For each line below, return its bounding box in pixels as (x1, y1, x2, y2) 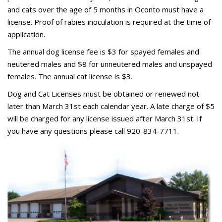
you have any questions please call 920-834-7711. (7, 125, 179, 136)
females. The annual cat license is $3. (7, 71, 132, 81)
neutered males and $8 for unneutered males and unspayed (7, 58, 212, 69)
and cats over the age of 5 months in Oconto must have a (7, 4, 204, 14)
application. (7, 29, 45, 39)
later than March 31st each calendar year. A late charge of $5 (7, 101, 215, 111)
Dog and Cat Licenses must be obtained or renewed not (7, 88, 199, 99)
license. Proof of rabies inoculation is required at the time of (7, 16, 211, 27)
